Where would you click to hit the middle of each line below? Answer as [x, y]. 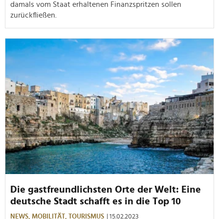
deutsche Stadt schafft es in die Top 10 [96, 201]
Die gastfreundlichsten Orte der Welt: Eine [106, 189]
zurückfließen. [33, 15]
